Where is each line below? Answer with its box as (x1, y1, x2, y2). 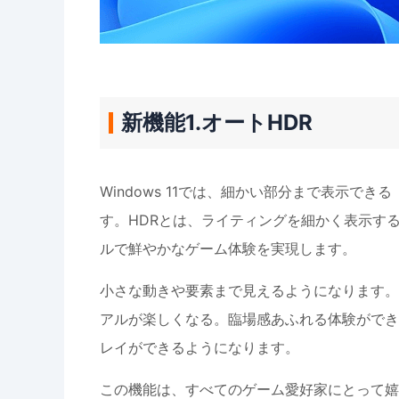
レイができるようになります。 (100, 338, 299, 356)
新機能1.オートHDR (121, 110, 313, 135)
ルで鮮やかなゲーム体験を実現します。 (100, 240, 356, 257)
